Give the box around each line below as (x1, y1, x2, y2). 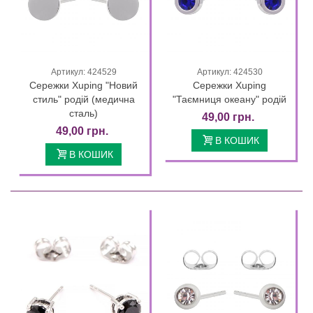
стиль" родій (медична (32, 93, 135, 105)
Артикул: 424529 (50, 66, 117, 77)
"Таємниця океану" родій (173, 93, 286, 105)
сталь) (69, 107, 98, 119)
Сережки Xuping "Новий (29, 79, 138, 91)
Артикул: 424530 (196, 66, 263, 77)
